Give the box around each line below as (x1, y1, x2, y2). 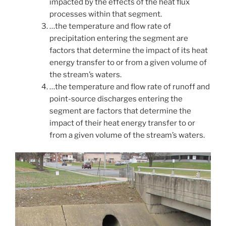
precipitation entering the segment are (49, 33, 188, 43)
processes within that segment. (49, 9, 162, 19)
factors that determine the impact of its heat (49, 45, 208, 55)
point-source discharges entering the (49, 94, 183, 103)
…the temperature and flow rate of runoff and (49, 82, 210, 91)
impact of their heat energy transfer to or (49, 118, 195, 128)
